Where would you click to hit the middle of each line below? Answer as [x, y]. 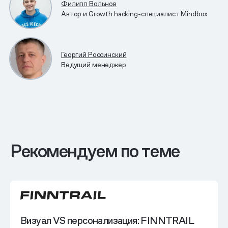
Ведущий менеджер [94, 64]
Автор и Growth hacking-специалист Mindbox [135, 13]
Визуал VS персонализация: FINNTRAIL [107, 220]
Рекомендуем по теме [95, 151]
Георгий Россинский [94, 54]
